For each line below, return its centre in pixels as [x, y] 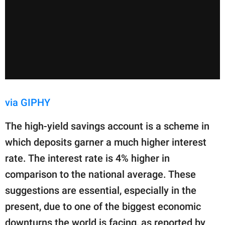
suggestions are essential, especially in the [101, 190]
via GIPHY [28, 102]
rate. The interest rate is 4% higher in [87, 158]
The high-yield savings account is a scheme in [107, 126]
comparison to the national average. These [100, 174]
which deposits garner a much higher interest [106, 142]
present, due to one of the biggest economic [103, 206]
